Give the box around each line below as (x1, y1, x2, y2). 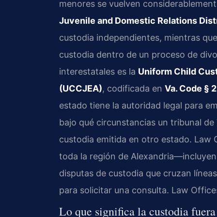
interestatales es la (59, 66, 138, 77)
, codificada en (102, 83, 165, 94)
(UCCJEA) (59, 83, 102, 94)
